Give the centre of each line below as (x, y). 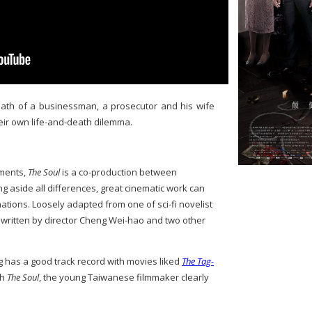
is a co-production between (118, 172)
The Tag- (198, 261)
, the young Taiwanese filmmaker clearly (124, 277)
